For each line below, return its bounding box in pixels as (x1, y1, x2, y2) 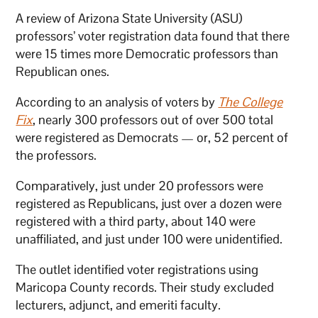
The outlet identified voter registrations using (16, 261, 259, 278)
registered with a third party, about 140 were (16, 212, 256, 229)
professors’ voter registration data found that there (16, 27, 290, 44)
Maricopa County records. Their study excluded (16, 278, 275, 295)
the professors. (16, 146, 100, 163)
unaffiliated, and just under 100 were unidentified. (16, 230, 286, 247)
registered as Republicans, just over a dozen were (16, 194, 283, 212)
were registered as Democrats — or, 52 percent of (16, 128, 289, 146)
